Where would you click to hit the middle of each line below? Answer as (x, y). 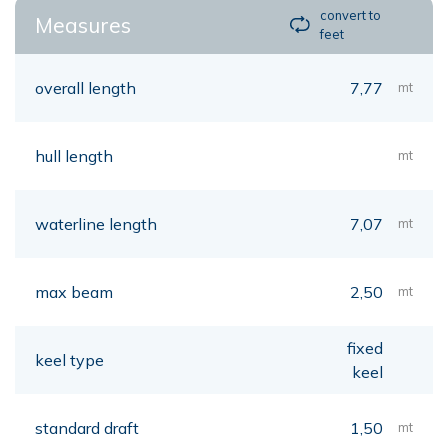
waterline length (96, 223)
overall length (85, 87)
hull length (74, 155)
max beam (74, 291)
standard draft (87, 427)
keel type (69, 359)
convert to (351, 14)
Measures (83, 24)
